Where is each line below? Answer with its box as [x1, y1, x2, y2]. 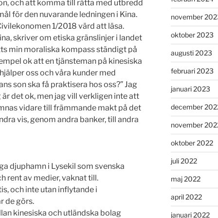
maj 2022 [170, 175, 200, 183]
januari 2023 [170, 85, 210, 93]
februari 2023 [170, 67, 214, 75]
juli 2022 [170, 157, 197, 165]
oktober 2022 [170, 139, 213, 147]
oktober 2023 [170, 31, 214, 39]
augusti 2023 [170, 49, 212, 57]
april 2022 [170, 193, 202, 201]
